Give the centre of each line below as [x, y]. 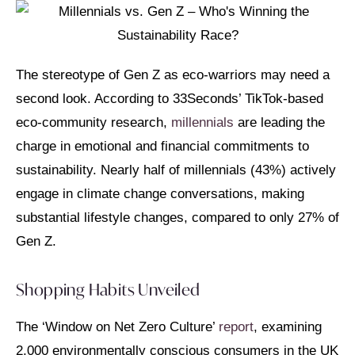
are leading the [279, 122]
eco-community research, [94, 122]
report [234, 327]
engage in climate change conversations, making [160, 194]
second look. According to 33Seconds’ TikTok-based [170, 99]
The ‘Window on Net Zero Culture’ [115, 327]
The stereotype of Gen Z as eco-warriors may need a [173, 75]
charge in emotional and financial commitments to [162, 146]
